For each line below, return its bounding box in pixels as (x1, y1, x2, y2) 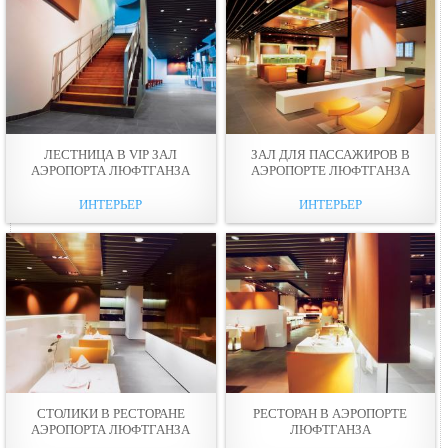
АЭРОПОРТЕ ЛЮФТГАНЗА (250, 162, 410, 178)
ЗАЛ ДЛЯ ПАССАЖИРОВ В (250, 146, 410, 162)
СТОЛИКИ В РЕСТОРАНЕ (36, 405, 185, 421)
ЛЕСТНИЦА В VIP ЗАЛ (44, 146, 178, 162)
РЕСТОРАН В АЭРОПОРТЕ (253, 405, 408, 421)
